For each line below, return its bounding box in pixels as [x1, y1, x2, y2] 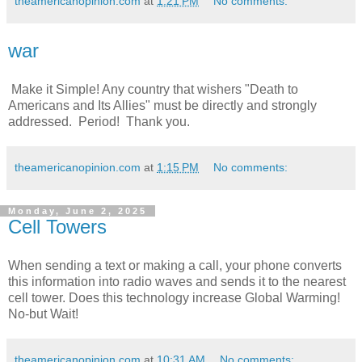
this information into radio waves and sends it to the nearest [8, 274, 346, 288]
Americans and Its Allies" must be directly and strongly [8, 98, 317, 112]
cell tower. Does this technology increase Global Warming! [8, 290, 340, 305]
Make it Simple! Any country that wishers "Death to [8, 82, 298, 96]
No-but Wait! [8, 306, 78, 321]
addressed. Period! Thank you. [8, 114, 190, 128]
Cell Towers [8, 215, 107, 238]
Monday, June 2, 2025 [8, 205, 147, 216]
